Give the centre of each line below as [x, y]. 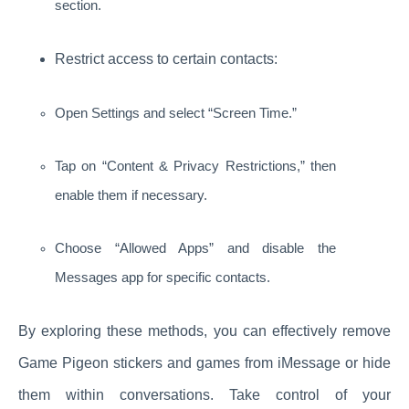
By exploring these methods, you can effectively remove [204, 331]
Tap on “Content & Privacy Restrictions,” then [195, 167]
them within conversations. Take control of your [204, 395]
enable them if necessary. [131, 196]
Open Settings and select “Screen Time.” [176, 114]
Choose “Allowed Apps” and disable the [195, 249]
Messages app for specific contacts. [163, 278]
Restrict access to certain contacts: [166, 59]
